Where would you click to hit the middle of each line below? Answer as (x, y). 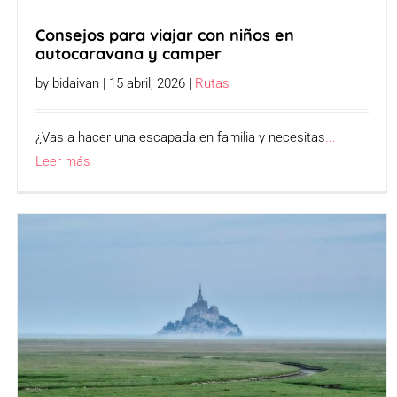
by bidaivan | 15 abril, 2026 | (116, 84)
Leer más (63, 162)
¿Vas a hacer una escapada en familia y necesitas (181, 138)
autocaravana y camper (129, 54)
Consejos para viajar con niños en (165, 35)
